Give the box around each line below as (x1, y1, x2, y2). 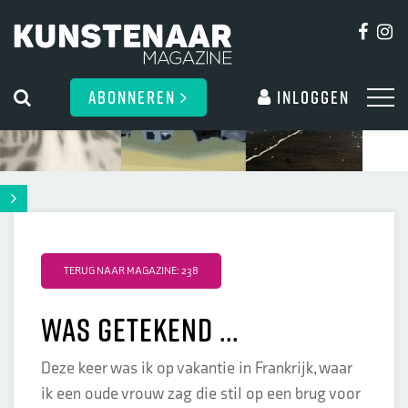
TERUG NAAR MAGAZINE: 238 (64, 264, 199, 278)
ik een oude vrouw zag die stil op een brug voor (41, 384, 361, 403)
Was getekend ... (41, 307, 239, 352)
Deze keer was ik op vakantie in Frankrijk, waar (41, 359, 352, 378)
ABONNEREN (88, 84, 180, 109)
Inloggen (272, 84, 350, 109)
